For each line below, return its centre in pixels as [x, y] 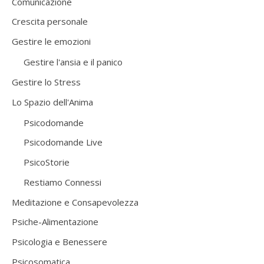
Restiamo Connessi [62, 182]
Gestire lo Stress [46, 82]
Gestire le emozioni [51, 42]
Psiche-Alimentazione [55, 222]
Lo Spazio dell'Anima [52, 102]
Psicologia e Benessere [60, 242]
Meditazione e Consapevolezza [75, 202]
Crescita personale [50, 22]
